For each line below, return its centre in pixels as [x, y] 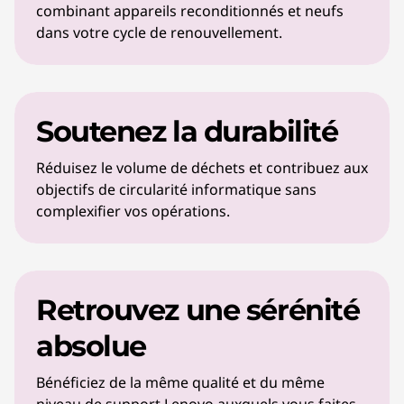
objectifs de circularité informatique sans [176, 189]
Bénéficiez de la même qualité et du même [180, 382]
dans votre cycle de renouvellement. [159, 32]
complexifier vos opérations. [133, 211]
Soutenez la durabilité [187, 131]
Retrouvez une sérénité [198, 310]
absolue [91, 346]
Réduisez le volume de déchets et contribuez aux [202, 168]
